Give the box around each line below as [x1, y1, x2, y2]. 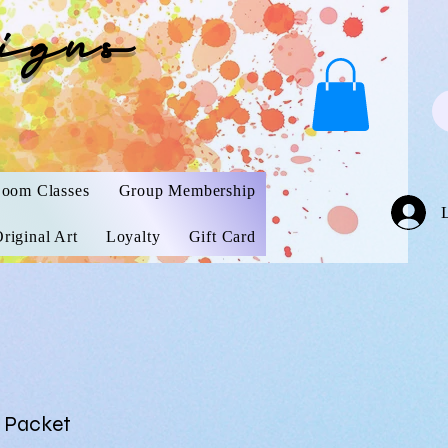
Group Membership [118, 182, 256, 199]
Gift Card [188, 228, 256, 245]
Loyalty [105, 228, 161, 245]
